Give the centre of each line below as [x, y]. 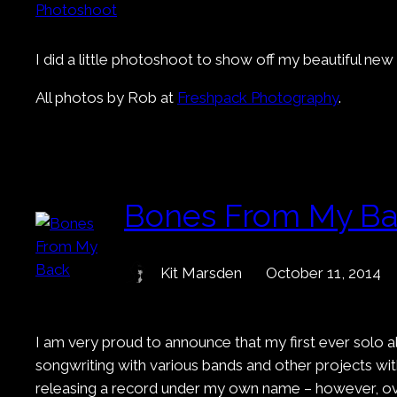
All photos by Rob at [106, 98]
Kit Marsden [201, 272]
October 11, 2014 [323, 272]
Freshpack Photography [258, 98]
